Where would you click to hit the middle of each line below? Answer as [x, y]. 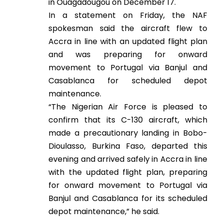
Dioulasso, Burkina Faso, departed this [128, 146]
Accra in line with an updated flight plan [128, 41]
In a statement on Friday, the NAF [128, 15]
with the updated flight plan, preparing [128, 172]
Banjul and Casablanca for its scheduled [128, 198]
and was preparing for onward [128, 54]
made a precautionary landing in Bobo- [128, 133]
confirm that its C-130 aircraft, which [128, 120]
